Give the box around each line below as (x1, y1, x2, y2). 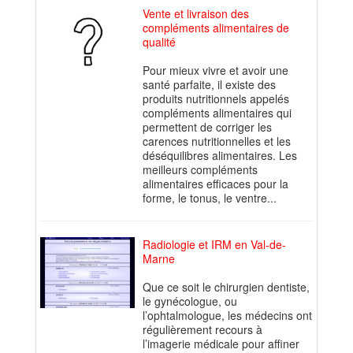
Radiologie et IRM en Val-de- (143, 236, 286, 253)
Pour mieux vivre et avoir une (143, 62, 288, 79)
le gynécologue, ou (143, 293, 237, 310)
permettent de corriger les (143, 119, 272, 136)
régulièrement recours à (143, 321, 262, 338)
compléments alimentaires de (143, 20, 289, 36)
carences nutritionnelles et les (143, 133, 291, 150)
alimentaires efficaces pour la (143, 176, 288, 192)
